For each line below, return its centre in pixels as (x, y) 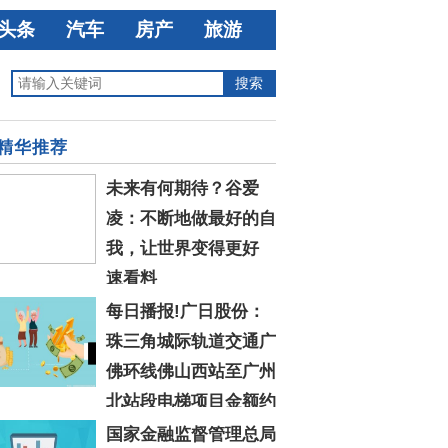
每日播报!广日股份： (185, 311)
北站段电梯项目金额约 (191, 401)
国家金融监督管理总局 (191, 434)
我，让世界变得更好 (182, 248)
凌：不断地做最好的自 (191, 218)
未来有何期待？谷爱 (182, 188)
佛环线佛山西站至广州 (191, 371)
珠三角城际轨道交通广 (191, 341)
